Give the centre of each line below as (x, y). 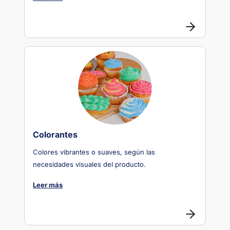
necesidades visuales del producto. (89, 164)
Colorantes (55, 135)
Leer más (48, 185)
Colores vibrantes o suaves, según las (94, 152)
